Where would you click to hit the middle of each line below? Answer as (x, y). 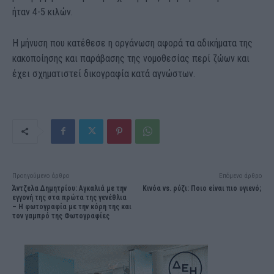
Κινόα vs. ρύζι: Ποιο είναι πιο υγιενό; (202, 188)
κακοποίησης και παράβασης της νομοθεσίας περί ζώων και (131, 58)
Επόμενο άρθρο (240, 176)
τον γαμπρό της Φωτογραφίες (61, 216)
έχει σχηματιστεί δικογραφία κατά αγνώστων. (104, 73)
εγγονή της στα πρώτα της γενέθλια (69, 197)
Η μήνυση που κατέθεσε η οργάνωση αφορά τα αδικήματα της (132, 43)
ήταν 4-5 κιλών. (43, 12)
